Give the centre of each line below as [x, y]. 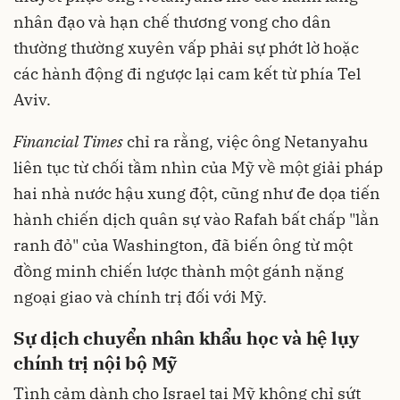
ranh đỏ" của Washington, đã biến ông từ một [183, 246]
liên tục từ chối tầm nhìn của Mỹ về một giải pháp [198, 168]
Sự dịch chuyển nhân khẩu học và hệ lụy [186, 338]
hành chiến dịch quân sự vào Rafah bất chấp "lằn [196, 220]
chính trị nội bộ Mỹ [96, 363]
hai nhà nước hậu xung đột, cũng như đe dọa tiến [197, 194]
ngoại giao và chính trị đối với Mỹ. [140, 297]
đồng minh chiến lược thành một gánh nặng [179, 271]
